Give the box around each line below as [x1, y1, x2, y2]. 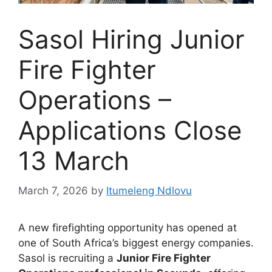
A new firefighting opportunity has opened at [18, 221, 237, 234]
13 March [18, 145, 129, 177]
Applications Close [18, 115, 242, 146]
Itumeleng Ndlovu [106, 184, 192, 197]
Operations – [18, 84, 171, 116]
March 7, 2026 [18, 184, 88, 197]
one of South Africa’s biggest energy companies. [18, 236, 254, 249]
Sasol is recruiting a [18, 251, 117, 264]
